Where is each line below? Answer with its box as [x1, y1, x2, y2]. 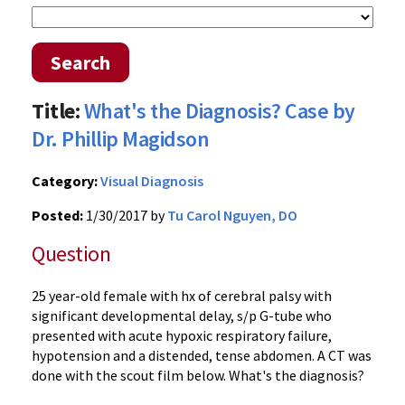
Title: [32, 97, 80, 125]
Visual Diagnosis [100, 172, 203, 190]
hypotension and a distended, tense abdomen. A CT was [32, 346, 372, 364]
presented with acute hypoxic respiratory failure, [32, 326, 332, 344]
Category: [32, 172, 98, 190]
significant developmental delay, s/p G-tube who [32, 306, 332, 325]
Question [32, 240, 111, 268]
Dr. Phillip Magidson [32, 125, 210, 153]
